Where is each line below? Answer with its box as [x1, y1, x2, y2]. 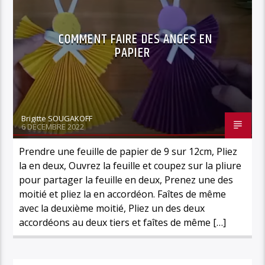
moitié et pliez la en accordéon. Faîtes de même [19, 187, 227, 201]
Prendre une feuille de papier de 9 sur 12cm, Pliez [19, 144, 238, 158]
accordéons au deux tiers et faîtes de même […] [19, 215, 227, 229]
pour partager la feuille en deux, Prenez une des [19, 173, 234, 186]
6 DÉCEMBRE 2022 [21, 121, 85, 132]
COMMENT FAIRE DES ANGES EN [58, 28, 213, 50]
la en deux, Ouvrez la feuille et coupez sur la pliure [19, 159, 242, 172]
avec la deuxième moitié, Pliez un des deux [19, 201, 205, 215]
